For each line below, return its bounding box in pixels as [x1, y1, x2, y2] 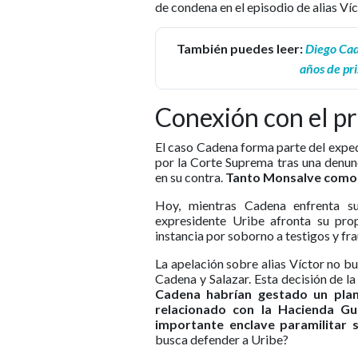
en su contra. [155, 169, 225, 185]
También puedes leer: [177, 41, 305, 57]
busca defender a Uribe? [155, 332, 288, 348]
